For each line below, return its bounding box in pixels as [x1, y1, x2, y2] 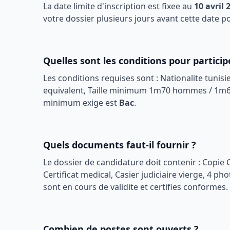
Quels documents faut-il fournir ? [43, 139, 196, 151]
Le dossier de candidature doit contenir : [43, 157, 202, 168]
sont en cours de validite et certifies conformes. [43, 181, 228, 193]
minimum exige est [43, 97, 119, 108]
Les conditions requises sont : [43, 72, 160, 84]
